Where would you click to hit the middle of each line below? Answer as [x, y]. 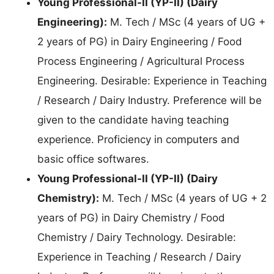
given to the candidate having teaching [133, 120]
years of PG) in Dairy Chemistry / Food [131, 217]
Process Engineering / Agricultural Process [141, 61]
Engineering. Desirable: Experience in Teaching [152, 80]
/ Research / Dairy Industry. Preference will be [150, 100]
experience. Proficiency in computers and [139, 139]
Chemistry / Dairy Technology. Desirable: [137, 237]
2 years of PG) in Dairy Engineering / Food [140, 41]
